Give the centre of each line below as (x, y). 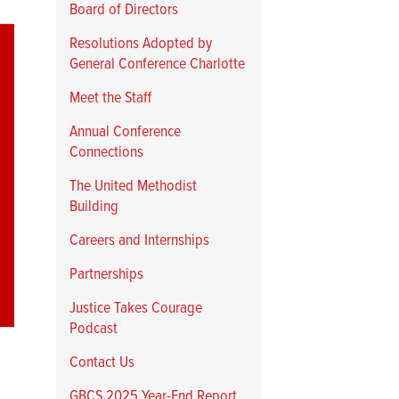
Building (94, 208)
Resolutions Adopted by (141, 45)
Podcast (94, 330)
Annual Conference (125, 133)
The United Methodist (133, 187)
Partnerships (106, 275)
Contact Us (102, 363)
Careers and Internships (139, 241)
